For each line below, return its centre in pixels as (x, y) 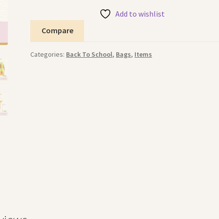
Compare (57, 31)
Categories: (48, 55)
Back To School (89, 55)
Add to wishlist (140, 13)
